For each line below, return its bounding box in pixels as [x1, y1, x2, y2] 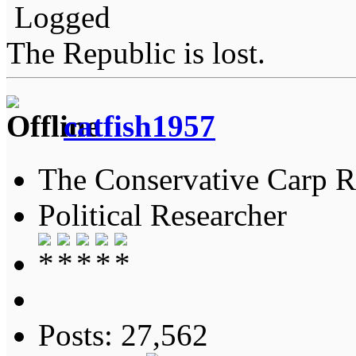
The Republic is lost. [6, 36, 265, 71]
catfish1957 [64, 109, 215, 144]
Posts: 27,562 [38, 317, 208, 352]
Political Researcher [38, 197, 287, 232]
